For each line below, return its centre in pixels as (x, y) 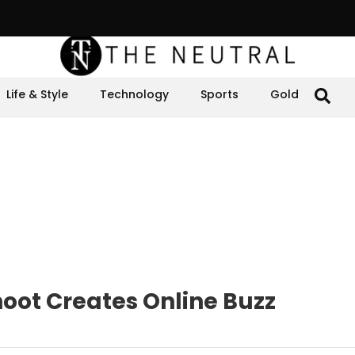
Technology (134, 94)
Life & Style (37, 94)
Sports (219, 94)
